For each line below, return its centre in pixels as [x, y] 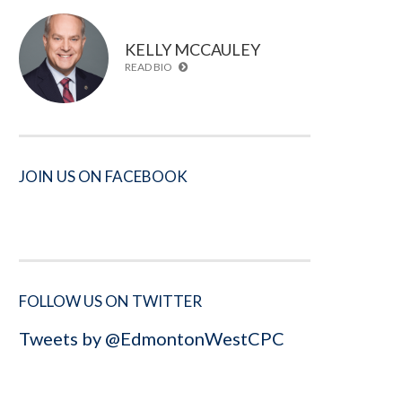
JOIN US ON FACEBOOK [103, 176]
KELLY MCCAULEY [193, 49]
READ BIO [150, 66]
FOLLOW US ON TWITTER [110, 301]
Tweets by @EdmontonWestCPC [152, 338]
